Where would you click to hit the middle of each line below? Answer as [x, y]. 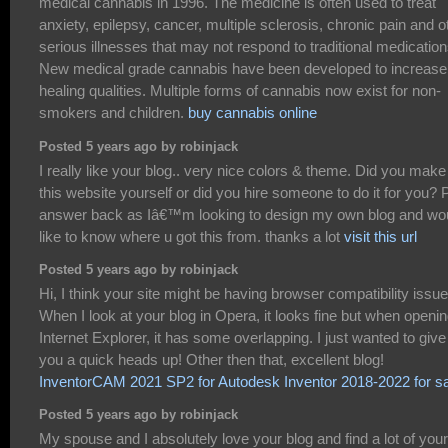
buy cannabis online [252, 113]
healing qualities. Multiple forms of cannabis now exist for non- [240, 91]
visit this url [380, 236]
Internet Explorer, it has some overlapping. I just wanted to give [242, 337]
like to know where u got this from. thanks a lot [191, 236]
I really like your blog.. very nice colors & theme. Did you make [242, 170]
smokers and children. [113, 113]
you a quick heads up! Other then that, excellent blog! [211, 359]
